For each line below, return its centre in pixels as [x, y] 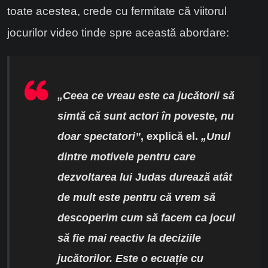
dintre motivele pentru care [127, 157]
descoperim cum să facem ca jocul [146, 218]
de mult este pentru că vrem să [136, 198]
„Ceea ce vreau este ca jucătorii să [146, 96]
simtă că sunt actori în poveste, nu [146, 116]
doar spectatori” [99, 137]
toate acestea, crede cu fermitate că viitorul [117, 11]
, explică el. [171, 137]
